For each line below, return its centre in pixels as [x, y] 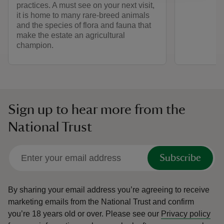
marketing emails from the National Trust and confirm [101, 202]
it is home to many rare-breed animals [83, 15]
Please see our [133, 214]
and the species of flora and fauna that [84, 25]
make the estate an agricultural [71, 35]
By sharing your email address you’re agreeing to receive [109, 190]
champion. [37, 45]
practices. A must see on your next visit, [85, 5]
